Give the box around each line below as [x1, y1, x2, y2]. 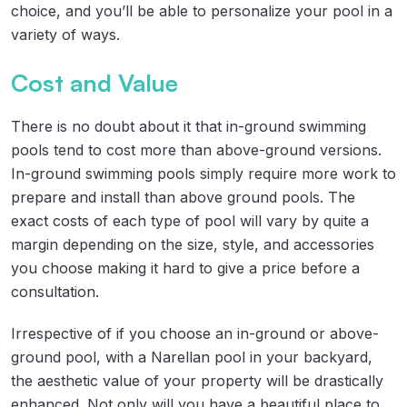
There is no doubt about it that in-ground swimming [11, 116, 366, 135]
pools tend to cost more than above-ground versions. [11, 140, 382, 159]
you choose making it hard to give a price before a [11, 258, 360, 277]
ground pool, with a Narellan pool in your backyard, [11, 347, 372, 366]
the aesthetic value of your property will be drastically [11, 371, 383, 390]
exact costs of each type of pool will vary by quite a [11, 211, 369, 230]
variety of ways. [11, 25, 120, 44]
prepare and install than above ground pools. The [11, 187, 355, 206]
